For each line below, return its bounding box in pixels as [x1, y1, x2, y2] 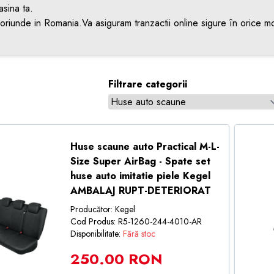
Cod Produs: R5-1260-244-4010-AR [70, 215, 202, 228]
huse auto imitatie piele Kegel [70, 169, 210, 183]
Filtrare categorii [108, 77, 187, 91]
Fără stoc [122, 228, 155, 240]
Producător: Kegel [70, 203, 135, 215]
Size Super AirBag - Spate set [70, 154, 210, 168]
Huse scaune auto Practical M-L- [70, 139, 220, 154]
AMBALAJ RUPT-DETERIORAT [70, 183, 211, 198]
